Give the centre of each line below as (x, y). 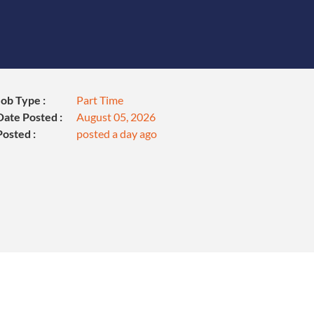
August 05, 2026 (116, 116)
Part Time (100, 100)
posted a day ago (117, 133)
